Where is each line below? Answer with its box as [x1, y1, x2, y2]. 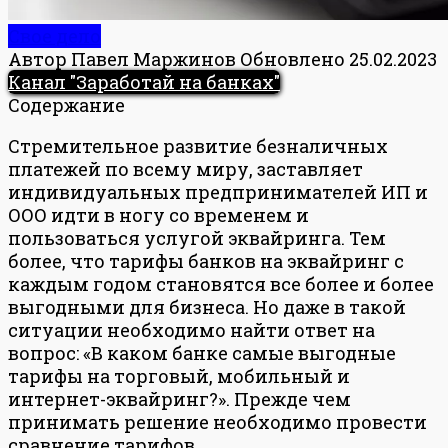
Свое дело [8, 23, 101, 48]
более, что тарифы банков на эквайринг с [8, 248, 404, 273]
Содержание [8, 92, 125, 117]
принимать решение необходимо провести [8, 409, 427, 434]
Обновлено [240, 46, 345, 71]
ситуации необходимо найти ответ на [8, 317, 375, 342]
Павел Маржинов [71, 46, 236, 71]
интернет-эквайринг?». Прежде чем [8, 386, 351, 411]
